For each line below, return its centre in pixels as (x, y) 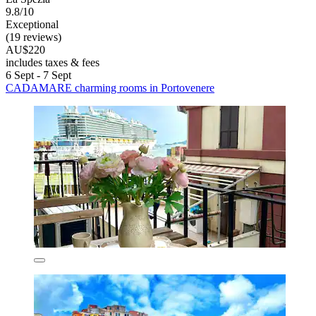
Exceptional (32, 24)
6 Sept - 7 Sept (38, 75)
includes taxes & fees (53, 62)
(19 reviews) (34, 37)
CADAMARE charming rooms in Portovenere (110, 87)
